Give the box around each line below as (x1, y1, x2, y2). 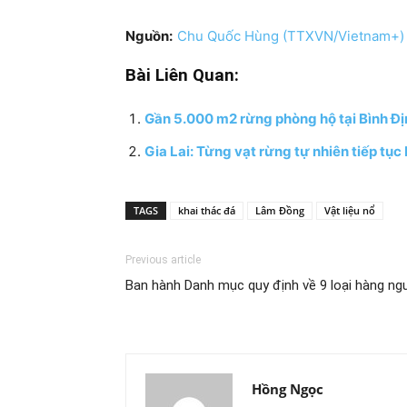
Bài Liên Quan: (125, 65, 239, 85)
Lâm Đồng (255, 203, 304, 217)
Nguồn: (125, 27, 173, 45)
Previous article (125, 253, 201, 266)
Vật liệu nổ (324, 203, 375, 217)
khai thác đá (178, 203, 235, 217)
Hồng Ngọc (252, 380, 323, 398)
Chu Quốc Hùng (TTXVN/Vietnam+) (177, 27, 404, 45)
